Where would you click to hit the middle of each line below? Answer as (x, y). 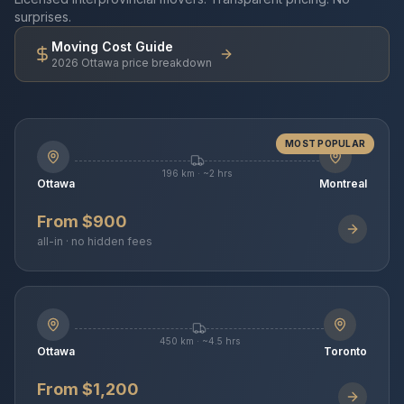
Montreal (343, 184)
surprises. (43, 17)
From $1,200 (88, 390)
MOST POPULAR (325, 144)
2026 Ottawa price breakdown (132, 63)
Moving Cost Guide (112, 47)
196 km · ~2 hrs (197, 174)
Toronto (345, 352)
